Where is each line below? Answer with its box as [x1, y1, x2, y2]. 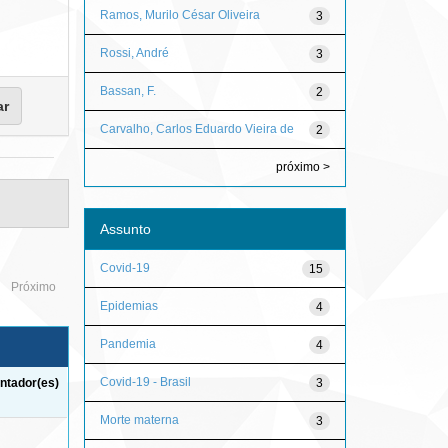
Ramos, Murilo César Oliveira [99, 7, 260, 22]
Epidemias [99, 298, 158, 313]
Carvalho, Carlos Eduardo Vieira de [99, 121, 294, 136]
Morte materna [99, 412, 179, 427]
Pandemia [99, 336, 156, 351]
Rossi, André [99, 45, 169, 60]
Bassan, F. [99, 83, 156, 98]
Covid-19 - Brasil [99, 374, 191, 389]
